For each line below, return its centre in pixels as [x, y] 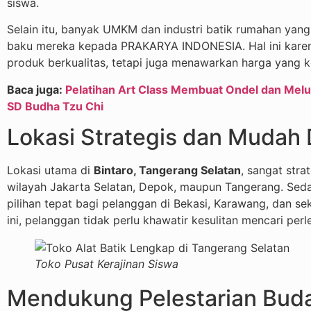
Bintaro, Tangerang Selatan [167, 170]
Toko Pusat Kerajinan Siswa [107, 264]
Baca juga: [36, 89]
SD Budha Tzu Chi [55, 106]
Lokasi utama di [50, 170]
